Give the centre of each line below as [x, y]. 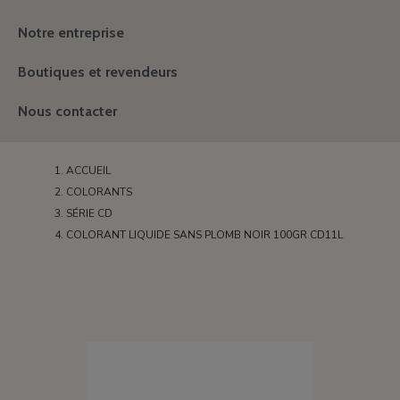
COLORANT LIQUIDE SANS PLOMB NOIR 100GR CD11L [205, 235]
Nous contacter [67, 111]
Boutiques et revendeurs [98, 72]
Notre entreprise [71, 33]
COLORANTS [100, 192]
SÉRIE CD [90, 213]
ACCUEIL [89, 171]
